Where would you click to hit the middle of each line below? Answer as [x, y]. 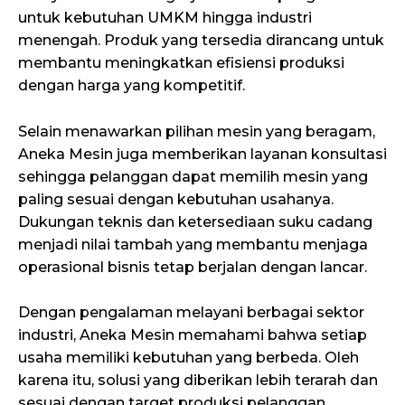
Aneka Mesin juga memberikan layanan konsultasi [202, 154]
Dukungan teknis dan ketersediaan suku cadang [195, 221]
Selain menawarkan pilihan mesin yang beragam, [197, 131]
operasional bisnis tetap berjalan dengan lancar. [193, 267]
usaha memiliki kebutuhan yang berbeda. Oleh [188, 358]
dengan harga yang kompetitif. [132, 86]
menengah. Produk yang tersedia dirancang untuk [201, 41]
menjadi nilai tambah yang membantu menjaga [193, 244]
